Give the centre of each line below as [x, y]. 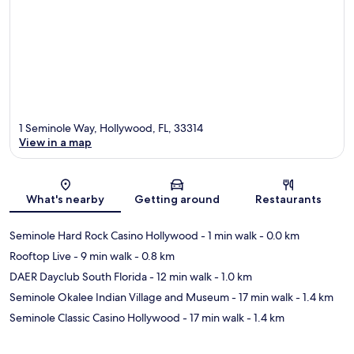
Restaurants [289, 199]
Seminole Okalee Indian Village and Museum [119, 297]
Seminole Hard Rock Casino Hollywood [104, 235]
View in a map [55, 142]
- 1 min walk [228, 235]
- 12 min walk [179, 276]
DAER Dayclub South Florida [78, 276]
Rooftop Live [40, 256]
